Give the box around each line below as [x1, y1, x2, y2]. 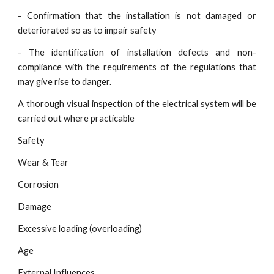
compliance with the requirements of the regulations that [18, 62, 256, 72]
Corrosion [18, 179, 59, 190]
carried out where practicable [18, 113, 135, 124]
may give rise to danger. [18, 76, 112, 87]
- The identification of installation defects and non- [18, 47, 256, 57]
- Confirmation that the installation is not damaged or [18, 10, 256, 21]
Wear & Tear [18, 157, 69, 168]
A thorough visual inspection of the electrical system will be [18, 98, 256, 109]
